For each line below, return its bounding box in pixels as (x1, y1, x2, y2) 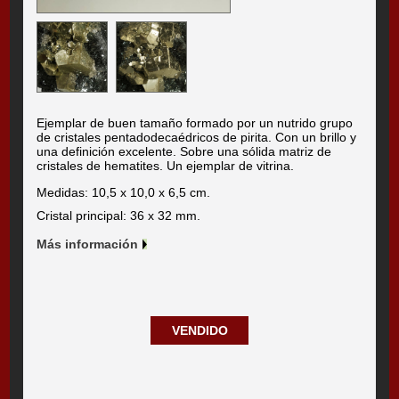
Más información (37, 236, 139, 251)
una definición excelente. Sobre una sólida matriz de (37, 143, 332, 159)
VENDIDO (171, 322, 228, 338)
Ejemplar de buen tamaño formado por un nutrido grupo (37, 115, 354, 130)
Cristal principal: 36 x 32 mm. (37, 208, 201, 223)
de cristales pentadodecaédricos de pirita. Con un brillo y (37, 129, 357, 144)
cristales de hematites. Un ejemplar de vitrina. (37, 158, 295, 173)
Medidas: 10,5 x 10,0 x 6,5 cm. (37, 184, 211, 199)
